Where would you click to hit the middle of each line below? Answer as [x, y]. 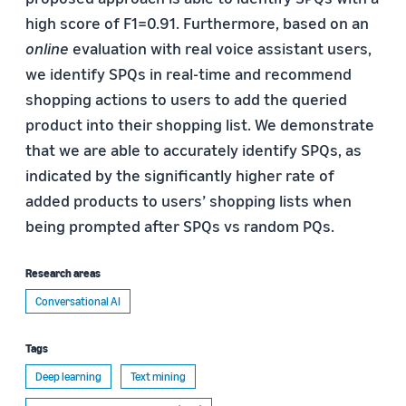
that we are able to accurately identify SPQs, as [193, 150]
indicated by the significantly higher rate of [180, 175]
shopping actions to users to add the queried [186, 99]
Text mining [158, 376]
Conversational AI [78, 301]
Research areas [63, 273]
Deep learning [68, 376]
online [47, 48]
